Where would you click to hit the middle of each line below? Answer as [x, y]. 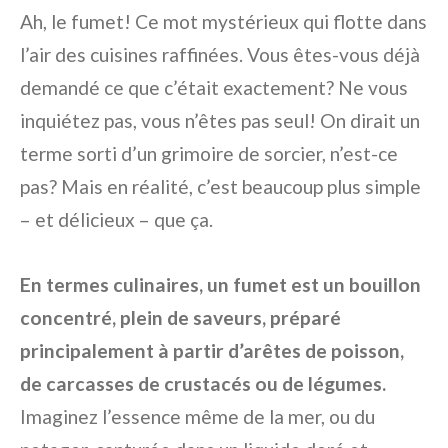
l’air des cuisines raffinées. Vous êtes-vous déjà [220, 54]
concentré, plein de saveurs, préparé [180, 317]
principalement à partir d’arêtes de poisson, [212, 350]
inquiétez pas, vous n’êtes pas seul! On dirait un [220, 120]
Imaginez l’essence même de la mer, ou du [197, 416]
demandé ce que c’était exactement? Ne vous [214, 87]
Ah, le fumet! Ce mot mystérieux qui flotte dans [223, 21]
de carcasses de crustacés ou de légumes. [203, 383]
